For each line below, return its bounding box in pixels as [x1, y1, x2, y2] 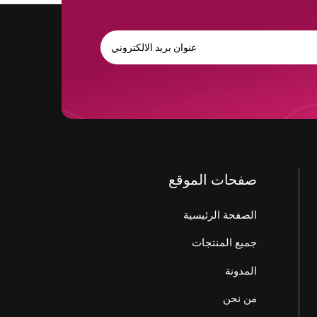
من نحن [223, 292, 257, 306]
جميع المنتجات [192, 236, 257, 250]
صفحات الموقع [168, 171, 257, 188]
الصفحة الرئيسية [183, 209, 257, 221]
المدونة [225, 264, 257, 277]
